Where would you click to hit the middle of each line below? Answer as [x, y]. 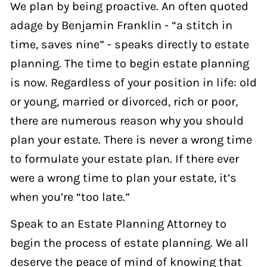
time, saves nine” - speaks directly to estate [129, 44]
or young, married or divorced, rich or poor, [124, 101]
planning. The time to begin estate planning [129, 63]
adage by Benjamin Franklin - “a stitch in [121, 25]
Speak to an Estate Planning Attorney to [118, 224]
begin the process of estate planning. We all [129, 243]
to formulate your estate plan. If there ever [124, 158]
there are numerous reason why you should [127, 120]
